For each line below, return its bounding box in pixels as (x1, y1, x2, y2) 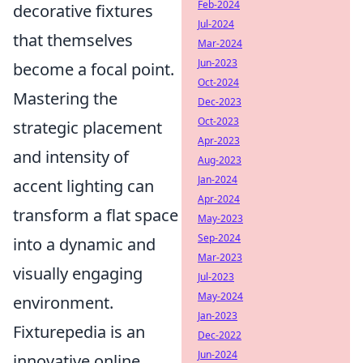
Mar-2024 (198, 36, 242, 50)
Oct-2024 (198, 75, 239, 89)
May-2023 (198, 211, 243, 225)
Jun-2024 (198, 348, 237, 361)
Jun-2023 (198, 56, 237, 70)
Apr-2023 (198, 134, 240, 147)
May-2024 (198, 289, 243, 303)
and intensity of (13, 146, 129, 169)
